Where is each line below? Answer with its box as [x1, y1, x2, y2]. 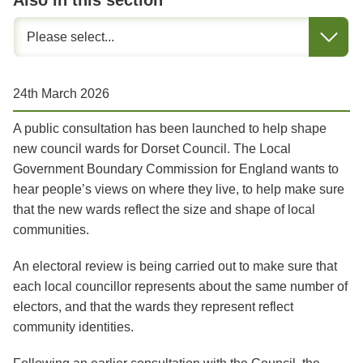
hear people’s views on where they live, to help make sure [13, 182, 344, 197]
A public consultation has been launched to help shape [13, 122, 327, 136]
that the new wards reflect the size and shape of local [13, 203, 315, 217]
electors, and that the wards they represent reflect [13, 300, 293, 314]
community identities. [13, 320, 134, 335]
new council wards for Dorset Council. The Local [13, 142, 291, 156]
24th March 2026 [13, 87, 109, 101]
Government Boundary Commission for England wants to [13, 162, 339, 177]
